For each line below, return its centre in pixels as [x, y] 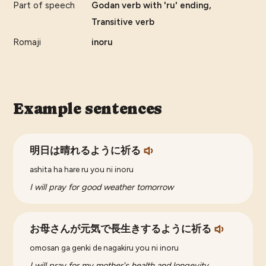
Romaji [27, 42]
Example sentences [88, 109]
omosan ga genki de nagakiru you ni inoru [104, 248]
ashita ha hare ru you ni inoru [82, 170]
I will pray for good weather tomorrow [102, 187]
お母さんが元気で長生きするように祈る [121, 229]
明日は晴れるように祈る [85, 151]
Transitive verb [123, 22]
